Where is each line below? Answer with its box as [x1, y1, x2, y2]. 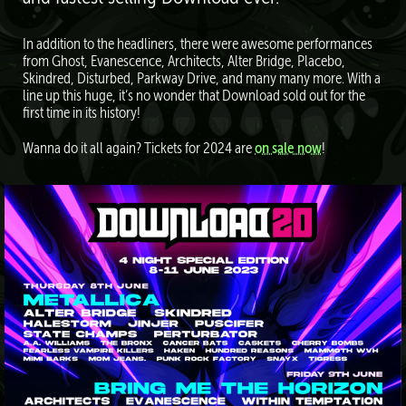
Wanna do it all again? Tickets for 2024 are [23, 140, 255, 157]
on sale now [255, 140, 322, 157]
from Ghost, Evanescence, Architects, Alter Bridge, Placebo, [23, 53, 345, 70]
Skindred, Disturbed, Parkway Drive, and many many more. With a [23, 71, 381, 87]
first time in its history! [23, 105, 140, 121]
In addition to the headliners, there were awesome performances [23, 36, 372, 53]
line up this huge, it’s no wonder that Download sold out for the [23, 88, 365, 104]
